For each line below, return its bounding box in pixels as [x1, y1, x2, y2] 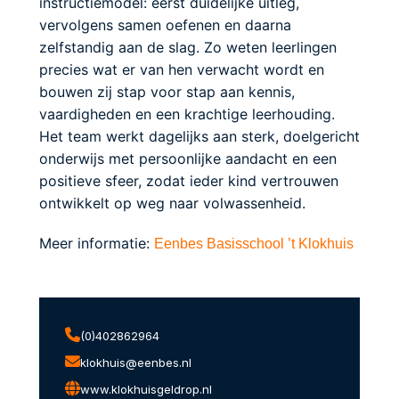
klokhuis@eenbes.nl [79, 355, 191, 370]
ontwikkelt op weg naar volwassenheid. [39, 193, 305, 212]
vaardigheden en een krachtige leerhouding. [39, 104, 335, 123]
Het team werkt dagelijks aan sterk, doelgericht [39, 126, 360, 145]
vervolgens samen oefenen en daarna [39, 15, 291, 34]
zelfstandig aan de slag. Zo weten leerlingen [39, 37, 337, 56]
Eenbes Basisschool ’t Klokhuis [154, 235, 354, 251]
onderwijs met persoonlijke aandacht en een [39, 149, 337, 167]
